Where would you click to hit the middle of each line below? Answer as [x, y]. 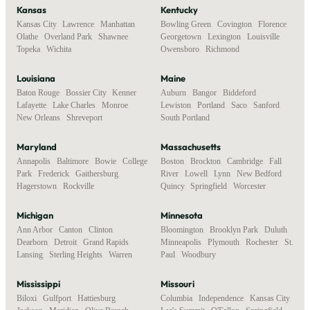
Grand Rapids [106, 242]
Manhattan [118, 24]
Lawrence [78, 24]
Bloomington [182, 229]
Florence [272, 24]
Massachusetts [191, 146]
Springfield [209, 186]
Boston [172, 161]
